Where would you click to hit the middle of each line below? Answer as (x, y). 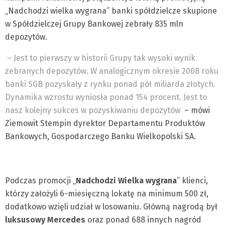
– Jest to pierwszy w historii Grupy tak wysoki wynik (101, 58)
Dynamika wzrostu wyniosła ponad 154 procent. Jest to (106, 97)
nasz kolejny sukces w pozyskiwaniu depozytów (93, 110)
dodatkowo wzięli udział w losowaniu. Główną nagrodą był (111, 207)
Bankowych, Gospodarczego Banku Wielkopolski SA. (100, 136)
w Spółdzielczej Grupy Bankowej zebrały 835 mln (94, 24)
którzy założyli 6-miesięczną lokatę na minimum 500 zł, (107, 194)
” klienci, (192, 181)
